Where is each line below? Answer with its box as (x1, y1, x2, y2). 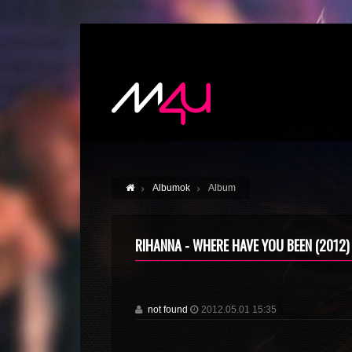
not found (148, 304, 188, 315)
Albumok (152, 182, 190, 193)
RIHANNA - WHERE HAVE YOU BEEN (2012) (135, 235, 350, 255)
